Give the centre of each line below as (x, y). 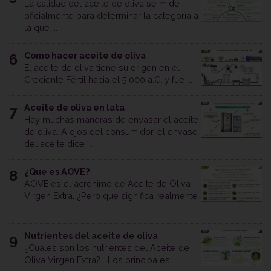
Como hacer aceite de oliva (85, 56)
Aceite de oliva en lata (74, 108)
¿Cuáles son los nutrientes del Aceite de (107, 248)
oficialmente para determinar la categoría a (111, 16)
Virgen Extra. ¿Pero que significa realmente (111, 196)
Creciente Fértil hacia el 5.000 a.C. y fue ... (108, 80)
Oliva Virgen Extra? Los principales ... (101, 260)
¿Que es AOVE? (57, 172)
